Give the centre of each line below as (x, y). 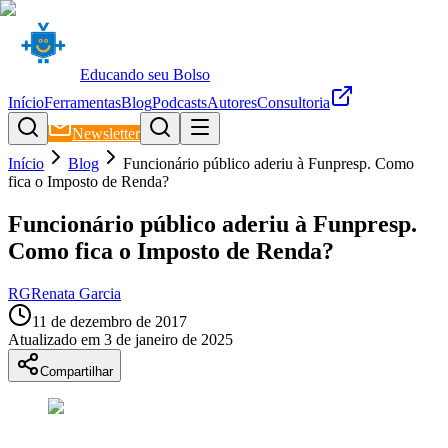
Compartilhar (76, 371)
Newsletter (106, 133)
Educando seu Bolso (145, 74)
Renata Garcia (76, 293)
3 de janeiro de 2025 (168, 339)
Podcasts (179, 102)
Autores (232, 102)
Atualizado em (54, 339)
